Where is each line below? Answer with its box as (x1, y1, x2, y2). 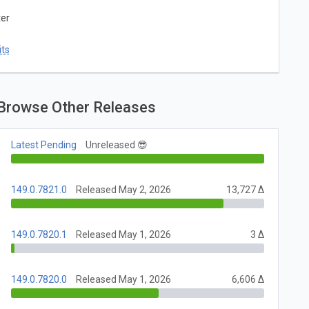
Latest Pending (11, 139, 77, 151)
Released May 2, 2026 (76, 184, 172, 196)
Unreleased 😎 (86, 139, 148, 151)
